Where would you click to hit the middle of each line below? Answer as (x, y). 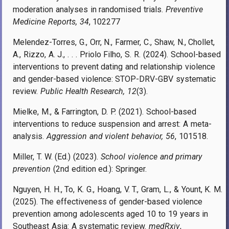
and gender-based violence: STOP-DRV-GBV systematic (114, 79)
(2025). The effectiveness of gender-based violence (108, 201)
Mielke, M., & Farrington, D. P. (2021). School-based (105, 111)
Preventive (184, 9)
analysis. (30, 136)
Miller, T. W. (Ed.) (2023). (57, 156)
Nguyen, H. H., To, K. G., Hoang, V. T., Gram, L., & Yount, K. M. (118, 189)
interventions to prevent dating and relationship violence (114, 66)
